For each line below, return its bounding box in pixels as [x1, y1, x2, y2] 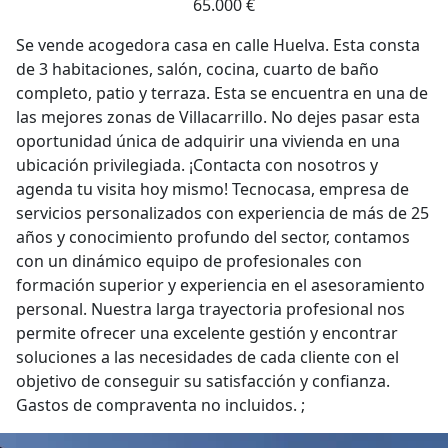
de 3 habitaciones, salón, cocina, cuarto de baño [16, 58, 379, 80]
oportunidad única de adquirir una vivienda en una [16, 130, 400, 152]
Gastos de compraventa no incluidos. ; [16, 394, 305, 416]
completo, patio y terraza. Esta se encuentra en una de [16, 82, 428, 104]
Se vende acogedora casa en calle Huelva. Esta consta [16, 34, 420, 56]
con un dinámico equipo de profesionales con [16, 250, 362, 272]
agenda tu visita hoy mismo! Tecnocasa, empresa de [16, 178, 409, 200]
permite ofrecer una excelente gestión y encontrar [16, 322, 398, 344]
